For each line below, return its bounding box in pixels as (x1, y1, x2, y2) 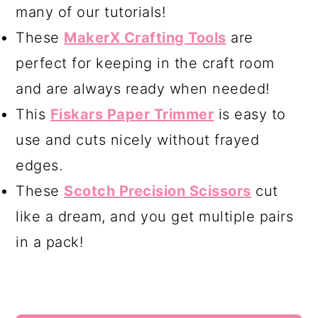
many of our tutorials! (16, 3, 166, 21)
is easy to (214, 105, 286, 123)
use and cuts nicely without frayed (16, 131, 260, 148)
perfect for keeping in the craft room (16, 54, 275, 72)
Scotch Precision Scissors (64, 182, 251, 199)
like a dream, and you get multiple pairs (16, 207, 294, 225)
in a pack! (16, 233, 84, 251)
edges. (16, 156, 63, 174)
